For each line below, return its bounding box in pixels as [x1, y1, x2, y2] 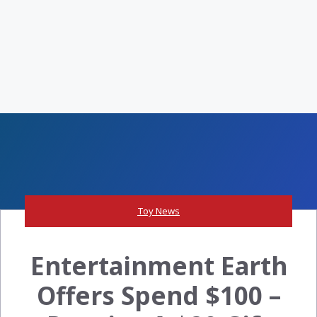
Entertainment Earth [30, 248, 287, 282]
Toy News [137, 204, 180, 217]
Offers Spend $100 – [36, 278, 281, 312]
